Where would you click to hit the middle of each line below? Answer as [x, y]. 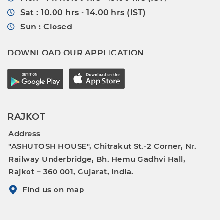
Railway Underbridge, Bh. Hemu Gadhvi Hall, [97, 159]
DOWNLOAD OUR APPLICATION [76, 53]
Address [25, 133]
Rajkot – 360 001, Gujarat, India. [71, 171]
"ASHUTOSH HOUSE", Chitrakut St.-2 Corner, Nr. [103, 146]
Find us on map [53, 189]
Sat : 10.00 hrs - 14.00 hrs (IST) [83, 12]
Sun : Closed [46, 27]
